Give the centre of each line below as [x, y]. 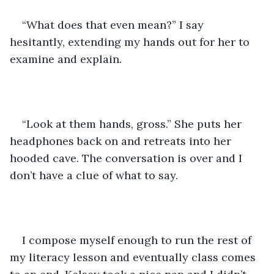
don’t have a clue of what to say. [95, 175]
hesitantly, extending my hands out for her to [131, 42]
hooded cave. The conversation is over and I [128, 158]
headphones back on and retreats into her [122, 141]
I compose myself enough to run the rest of [138, 240]
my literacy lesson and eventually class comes [134, 257]
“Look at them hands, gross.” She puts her [133, 124]
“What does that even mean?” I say [114, 24]
